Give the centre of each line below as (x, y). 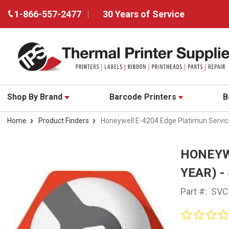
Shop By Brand (36, 97)
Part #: (193, 192)
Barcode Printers (144, 97)
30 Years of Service (144, 14)
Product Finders (64, 121)
